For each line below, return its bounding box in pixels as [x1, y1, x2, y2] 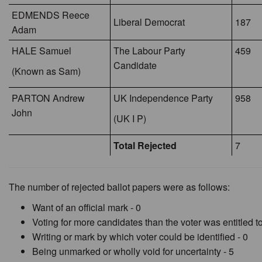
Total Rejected [113, 139, 177, 152]
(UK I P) [113, 112, 146, 125]
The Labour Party [113, 44, 185, 57]
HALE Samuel [12, 44, 71, 57]
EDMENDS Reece [12, 8, 89, 22]
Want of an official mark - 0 [32, 201, 141, 214]
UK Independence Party [113, 91, 213, 105]
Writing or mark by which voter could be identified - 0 [32, 230, 248, 243]
